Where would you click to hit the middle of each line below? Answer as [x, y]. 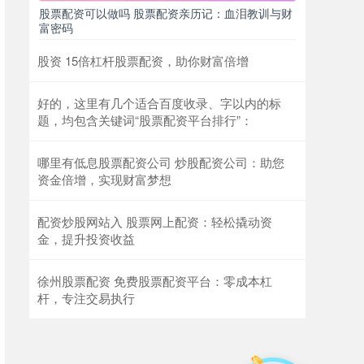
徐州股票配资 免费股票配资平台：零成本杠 [155, 281]
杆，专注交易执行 [86, 298]
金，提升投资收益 [86, 238]
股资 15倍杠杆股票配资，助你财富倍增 [143, 61]
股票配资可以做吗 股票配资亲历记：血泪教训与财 [166, 13]
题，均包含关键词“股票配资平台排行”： [145, 120]
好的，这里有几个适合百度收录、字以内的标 [159, 103]
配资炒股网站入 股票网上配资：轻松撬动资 [155, 221]
